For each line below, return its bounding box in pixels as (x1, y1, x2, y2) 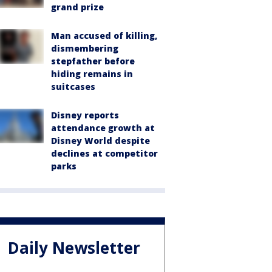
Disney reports (51, 109, 119, 121)
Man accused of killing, (51, 30, 157, 42)
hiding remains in (51, 68, 133, 80)
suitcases (51, 81, 95, 93)
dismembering (51, 42, 118, 55)
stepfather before (51, 55, 135, 67)
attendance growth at (51, 122, 155, 134)
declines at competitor (51, 148, 158, 160)
